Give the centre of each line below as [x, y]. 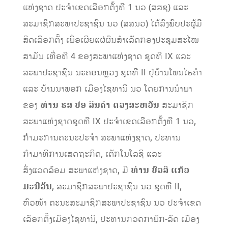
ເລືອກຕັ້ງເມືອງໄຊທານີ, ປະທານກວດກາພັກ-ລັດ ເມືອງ [111, 219]
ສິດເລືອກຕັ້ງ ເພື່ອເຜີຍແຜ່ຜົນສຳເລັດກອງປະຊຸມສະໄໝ [111, 40]
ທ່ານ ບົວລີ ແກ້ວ [160, 170]
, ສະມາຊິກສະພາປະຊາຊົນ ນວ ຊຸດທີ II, [117, 187]
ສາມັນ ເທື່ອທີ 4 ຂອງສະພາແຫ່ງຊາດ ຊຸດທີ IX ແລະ [107, 56]
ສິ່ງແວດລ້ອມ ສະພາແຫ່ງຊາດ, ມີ [77, 170]
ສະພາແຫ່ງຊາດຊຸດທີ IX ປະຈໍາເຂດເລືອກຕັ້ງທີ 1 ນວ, [109, 121]
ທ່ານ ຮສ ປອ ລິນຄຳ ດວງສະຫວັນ [101, 105]
